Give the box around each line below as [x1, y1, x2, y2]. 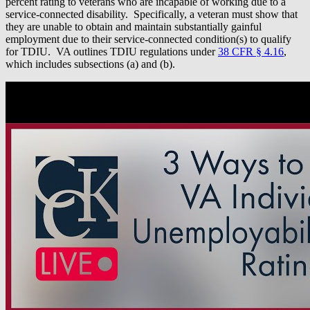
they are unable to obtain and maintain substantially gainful [6, 21, 262, 33]
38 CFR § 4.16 [218, 46, 284, 58]
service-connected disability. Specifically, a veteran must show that [6, 8, 298, 21]
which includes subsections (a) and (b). [6, 58, 175, 71]
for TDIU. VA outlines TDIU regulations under [6, 46, 218, 58]
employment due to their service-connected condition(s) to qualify [6, 33, 291, 46]
